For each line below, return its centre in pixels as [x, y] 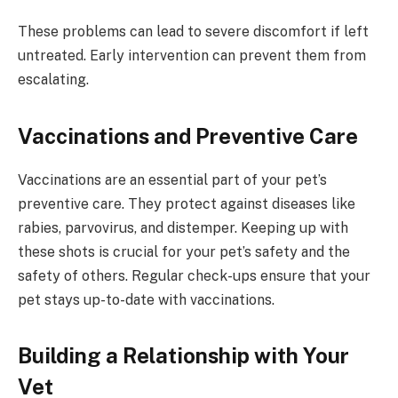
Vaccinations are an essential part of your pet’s [172, 179]
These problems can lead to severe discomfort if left [193, 32]
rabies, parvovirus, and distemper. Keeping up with [183, 227]
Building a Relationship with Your [183, 355]
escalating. [53, 80]
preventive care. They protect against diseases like [187, 203]
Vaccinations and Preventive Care [188, 135]
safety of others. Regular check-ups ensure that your [194, 275]
